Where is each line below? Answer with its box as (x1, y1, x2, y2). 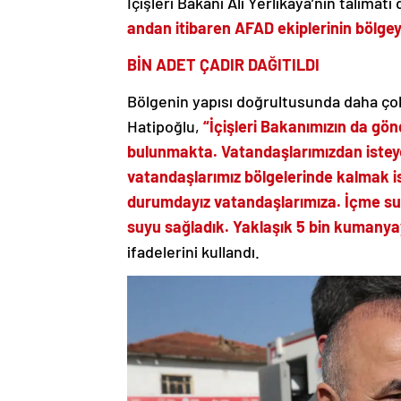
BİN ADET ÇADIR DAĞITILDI (127, 54, 320, 74)
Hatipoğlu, (127, 115, 200, 136)
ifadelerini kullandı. (127, 241, 260, 261)
